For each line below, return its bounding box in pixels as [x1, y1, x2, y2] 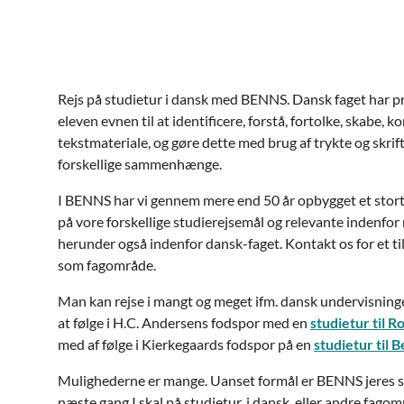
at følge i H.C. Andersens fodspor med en [58, 314, 310, 331]
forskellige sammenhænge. [58, 155, 222, 172]
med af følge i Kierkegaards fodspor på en [58, 335, 314, 353]
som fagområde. [58, 256, 156, 273]
